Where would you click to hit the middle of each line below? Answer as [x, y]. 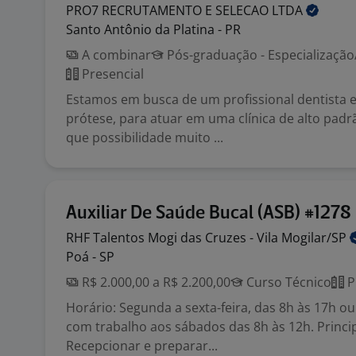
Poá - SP [90, 257]
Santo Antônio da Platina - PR [153, 29]
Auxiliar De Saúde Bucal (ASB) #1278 [209, 213]
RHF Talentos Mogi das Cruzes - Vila [174, 238]
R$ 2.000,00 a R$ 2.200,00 [155, 282]
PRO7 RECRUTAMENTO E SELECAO [169, 10]
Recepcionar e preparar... [142, 346]
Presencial [111, 74]
